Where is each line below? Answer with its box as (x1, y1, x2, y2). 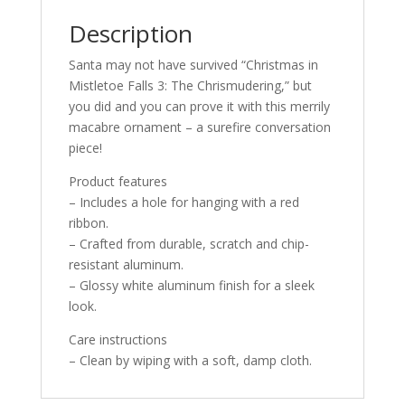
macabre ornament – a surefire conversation (68, 118, 331, 136)
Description (68, 16, 193, 50)
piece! (68, 138, 102, 156)
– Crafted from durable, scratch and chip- (68, 234, 309, 252)
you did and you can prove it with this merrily (68, 97, 330, 115)
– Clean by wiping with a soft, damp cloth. (68, 351, 312, 369)
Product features (68, 172, 167, 190)
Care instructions (68, 330, 167, 348)
